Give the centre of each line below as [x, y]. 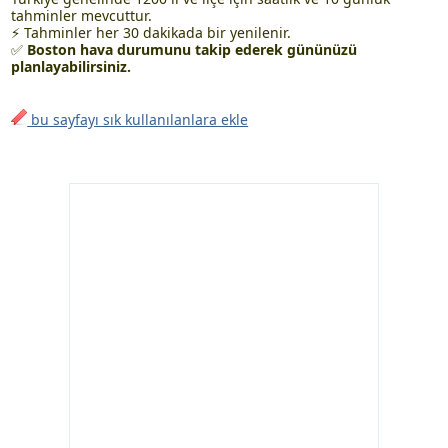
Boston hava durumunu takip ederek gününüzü [192, 49]
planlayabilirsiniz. [71, 66]
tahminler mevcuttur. [82, 15]
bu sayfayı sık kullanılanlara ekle [138, 119]
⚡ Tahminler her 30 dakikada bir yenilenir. [151, 32]
